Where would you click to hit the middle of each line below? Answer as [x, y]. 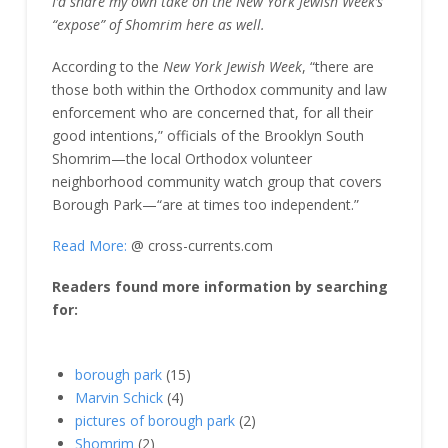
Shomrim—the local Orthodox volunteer [181, 158]
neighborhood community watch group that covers [216, 181]
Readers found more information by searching [219, 287]
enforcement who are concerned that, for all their [212, 112]
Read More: [89, 246]
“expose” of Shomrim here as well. [158, 25]
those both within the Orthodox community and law [219, 89]
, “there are [337, 66]
